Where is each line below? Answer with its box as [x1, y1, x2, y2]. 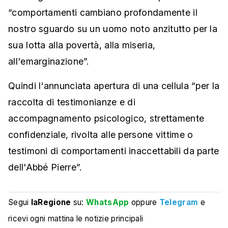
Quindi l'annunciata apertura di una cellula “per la [8, 80, 220, 92]
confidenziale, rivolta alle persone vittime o [8, 129, 193, 140]
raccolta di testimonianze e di [8, 97, 136, 108]
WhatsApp [86, 197, 129, 208]
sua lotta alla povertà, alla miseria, [8, 40, 156, 51]
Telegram [159, 197, 198, 208]
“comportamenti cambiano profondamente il [8, 7, 197, 18]
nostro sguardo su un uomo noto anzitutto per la [8, 23, 218, 35]
